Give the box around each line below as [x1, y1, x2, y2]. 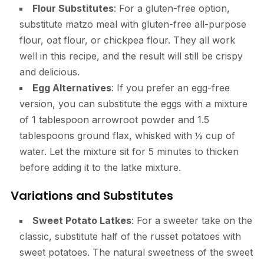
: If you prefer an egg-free [111, 81, 230, 94]
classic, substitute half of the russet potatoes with [19, 230, 241, 242]
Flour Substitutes [32, 2, 114, 14]
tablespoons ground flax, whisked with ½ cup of [19, 129, 235, 141]
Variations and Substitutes [10, 187, 173, 204]
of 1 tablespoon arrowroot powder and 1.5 [19, 113, 209, 126]
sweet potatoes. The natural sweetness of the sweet [19, 246, 253, 258]
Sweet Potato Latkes [32, 214, 131, 226]
